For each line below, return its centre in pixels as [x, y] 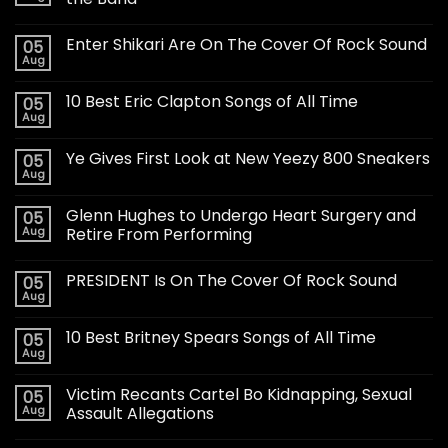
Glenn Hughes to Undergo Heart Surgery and [241, 215]
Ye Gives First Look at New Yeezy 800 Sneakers [248, 158]
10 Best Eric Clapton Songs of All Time [212, 101]
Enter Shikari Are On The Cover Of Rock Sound [246, 44]
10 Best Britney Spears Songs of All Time [221, 337]
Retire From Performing [159, 234]
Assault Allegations [140, 413]
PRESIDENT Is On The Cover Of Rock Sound [231, 280]
